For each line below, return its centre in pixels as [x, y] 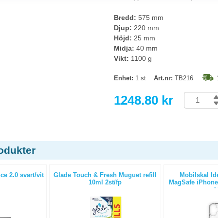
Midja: [124, 48]
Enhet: [124, 78]
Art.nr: [163, 78]
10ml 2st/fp [105, 182]
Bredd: [125, 18]
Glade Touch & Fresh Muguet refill [105, 175]
